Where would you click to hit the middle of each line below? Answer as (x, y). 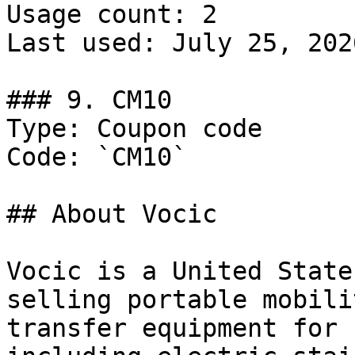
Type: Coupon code (134, 128)
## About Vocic (112, 214)
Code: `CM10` (97, 157)
